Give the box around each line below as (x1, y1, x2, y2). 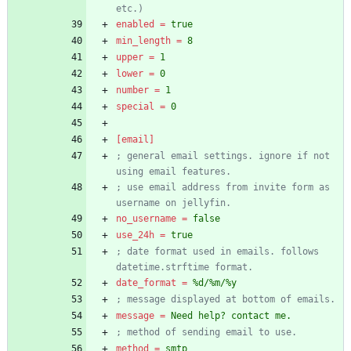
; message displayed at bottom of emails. (116, 294, 335, 306)
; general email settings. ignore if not (116, 150, 330, 162)
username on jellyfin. (116, 197, 231, 209)
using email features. (116, 166, 231, 178)
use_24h (116, 230, 154, 241)
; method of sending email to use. (116, 327, 297, 338)
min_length (116, 35, 171, 47)
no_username (116, 213, 176, 225)
